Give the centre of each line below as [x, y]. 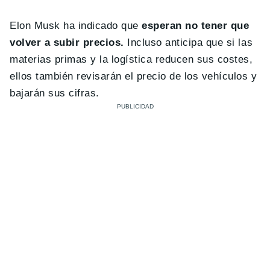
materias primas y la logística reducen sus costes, [131, 60]
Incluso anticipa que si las [188, 43]
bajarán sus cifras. [55, 93]
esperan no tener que [196, 26]
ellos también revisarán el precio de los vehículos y [133, 77]
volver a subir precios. [67, 43]
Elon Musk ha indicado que [76, 26]
